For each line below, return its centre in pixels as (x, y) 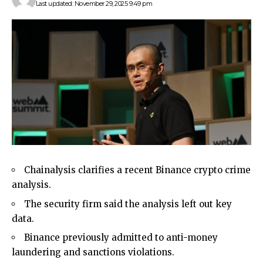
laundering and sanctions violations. (93, 252)
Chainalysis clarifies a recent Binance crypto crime (137, 170)
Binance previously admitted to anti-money (121, 238)
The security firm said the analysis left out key (128, 204)
